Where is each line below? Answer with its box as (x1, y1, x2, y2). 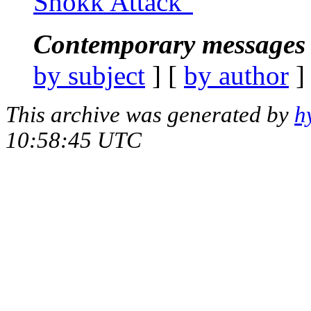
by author (184, 60, 289, 90)
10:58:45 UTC (6, 127, 142, 153)
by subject (33, 60, 145, 90)
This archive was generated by (6, 101, 294, 127)
